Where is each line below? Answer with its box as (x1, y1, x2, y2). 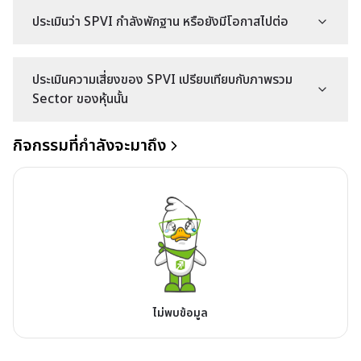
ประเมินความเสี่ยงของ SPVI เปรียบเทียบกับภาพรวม (32, 70, 293, 89)
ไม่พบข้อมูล (152, 304, 208, 322)
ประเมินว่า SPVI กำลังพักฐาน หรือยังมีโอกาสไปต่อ (32, 12, 288, 31)
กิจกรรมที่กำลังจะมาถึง (13, 134, 166, 158)
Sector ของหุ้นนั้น (32, 89, 128, 109)
